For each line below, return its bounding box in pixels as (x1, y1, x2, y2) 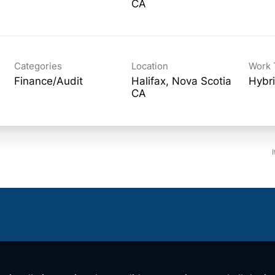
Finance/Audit (14, 74, 83, 87)
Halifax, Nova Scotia (131, 74, 231, 87)
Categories (14, 60, 62, 72)
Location (131, 60, 168, 72)
